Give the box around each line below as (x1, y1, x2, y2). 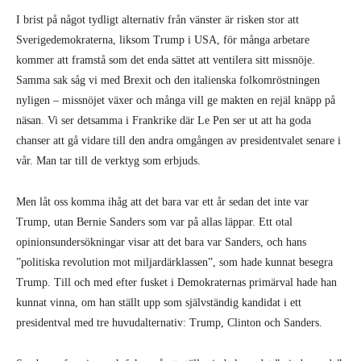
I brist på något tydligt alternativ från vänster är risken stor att (16, 14, 299, 26)
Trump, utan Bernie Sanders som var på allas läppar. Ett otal (16, 216, 293, 228)
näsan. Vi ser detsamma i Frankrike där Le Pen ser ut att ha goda (16, 114, 311, 127)
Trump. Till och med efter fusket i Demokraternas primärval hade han (16, 276, 337, 288)
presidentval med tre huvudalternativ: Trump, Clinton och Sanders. (16, 317, 322, 329)
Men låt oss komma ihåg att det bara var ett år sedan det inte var (16, 196, 309, 208)
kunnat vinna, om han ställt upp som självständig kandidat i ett (16, 297, 301, 309)
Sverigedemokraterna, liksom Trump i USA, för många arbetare (16, 34, 309, 46)
